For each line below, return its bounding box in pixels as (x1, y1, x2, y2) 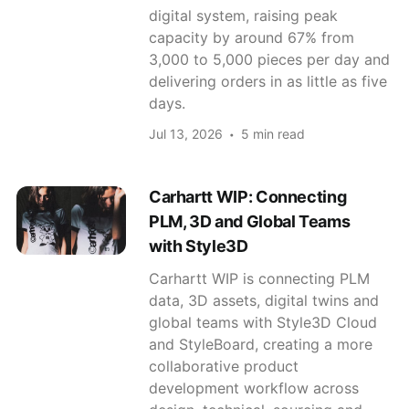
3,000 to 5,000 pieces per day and (148, 49, 390, 68)
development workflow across (148, 378, 359, 397)
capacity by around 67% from (148, 27, 354, 47)
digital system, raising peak (148, 5, 338, 25)
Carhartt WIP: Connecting (148, 186, 347, 206)
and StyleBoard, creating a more (148, 334, 372, 353)
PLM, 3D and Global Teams (148, 211, 351, 231)
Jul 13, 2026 (148, 125, 223, 142)
